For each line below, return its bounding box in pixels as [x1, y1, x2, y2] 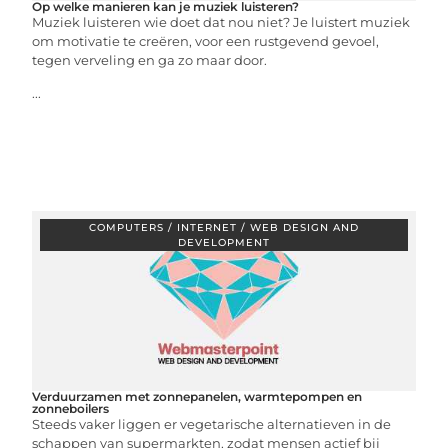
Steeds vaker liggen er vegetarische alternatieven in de [32, 416, 392, 432]
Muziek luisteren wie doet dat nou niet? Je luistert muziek [32, 14, 411, 30]
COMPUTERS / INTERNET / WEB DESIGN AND [89, 221, 359, 234]
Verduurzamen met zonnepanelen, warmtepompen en [32, 389, 363, 404]
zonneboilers [32, 401, 110, 416]
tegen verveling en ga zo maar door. [32, 52, 268, 68]
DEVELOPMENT [178, 236, 270, 249]
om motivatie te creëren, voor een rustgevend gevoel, [32, 33, 380, 49]
